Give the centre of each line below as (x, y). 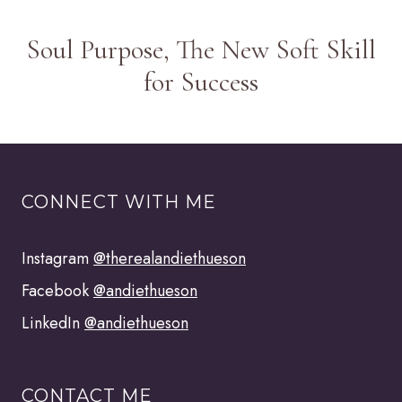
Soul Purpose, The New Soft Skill (201, 50)
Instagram (57, 258)
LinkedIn (53, 323)
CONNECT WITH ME (119, 202)
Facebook (57, 291)
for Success (201, 82)
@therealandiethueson (170, 258)
